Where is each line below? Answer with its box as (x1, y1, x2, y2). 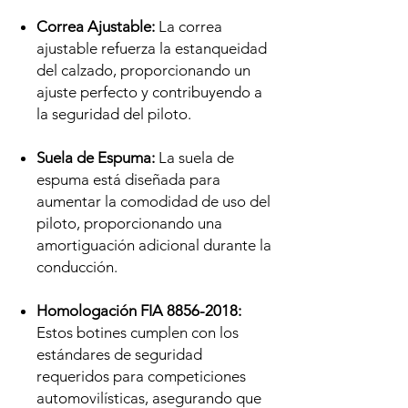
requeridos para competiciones (36, 367, 246, 386)
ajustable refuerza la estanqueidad (36, 39, 267, 58)
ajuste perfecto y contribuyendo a (36, 83, 262, 102)
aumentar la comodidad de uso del (36, 192, 270, 211)
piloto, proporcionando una (36, 214, 222, 233)
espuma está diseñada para (36, 170, 220, 189)
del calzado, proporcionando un (36, 61, 250, 80)
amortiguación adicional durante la (36, 236, 271, 255)
